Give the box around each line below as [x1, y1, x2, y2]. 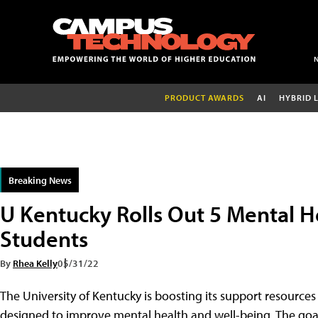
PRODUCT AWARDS [164, 92, 244, 103]
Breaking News [9, 172, 72, 187]
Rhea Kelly [13, 256, 57, 270]
